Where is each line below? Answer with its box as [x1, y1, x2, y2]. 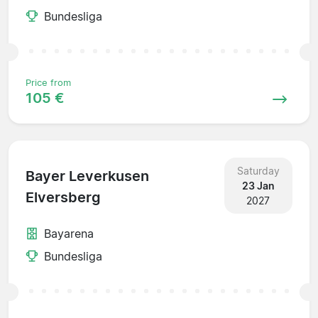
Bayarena [44, 226, 94, 241]
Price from [26, 77, 71, 88]
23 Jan [241, 179, 275, 192]
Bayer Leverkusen [26, 168, 149, 185]
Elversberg [26, 189, 101, 207]
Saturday [236, 164, 280, 177]
